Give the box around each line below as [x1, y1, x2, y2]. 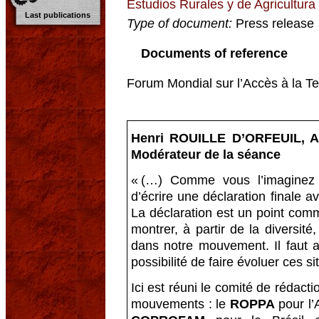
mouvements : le [131, 296, 230, 311]
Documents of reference [141, 46, 288, 61]
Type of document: [127, 16, 232, 31]
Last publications [25, 11, 90, 19]
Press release [232, 16, 314, 31]
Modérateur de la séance [131, 147, 281, 162]
